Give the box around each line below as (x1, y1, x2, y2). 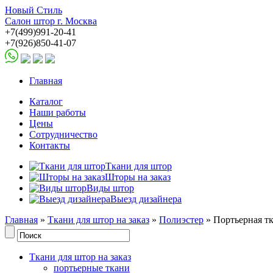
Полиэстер (159, 214, 204, 225)
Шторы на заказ (105, 172, 171, 182)
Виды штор (87, 183, 134, 193)
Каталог (29, 96, 63, 107)
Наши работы (29, 107, 86, 118)
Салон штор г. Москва (5, 16, 97, 26)
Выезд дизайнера (110, 194, 182, 204)
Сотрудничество (29, 129, 97, 140)
